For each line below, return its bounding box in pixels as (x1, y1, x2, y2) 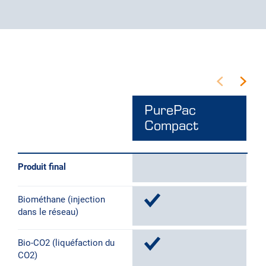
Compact (144, 117, 198, 134)
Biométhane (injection (18, 194, 105, 205)
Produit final (18, 161, 66, 172)
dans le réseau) (18, 206, 78, 217)
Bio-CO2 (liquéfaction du (18, 237, 115, 248)
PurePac (144, 102, 196, 118)
